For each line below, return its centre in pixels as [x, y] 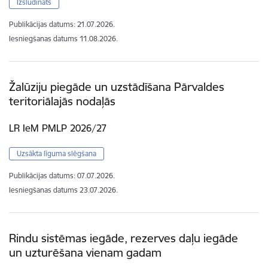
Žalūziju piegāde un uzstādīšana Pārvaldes [117, 86]
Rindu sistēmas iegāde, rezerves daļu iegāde [124, 238]
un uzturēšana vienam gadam [85, 253]
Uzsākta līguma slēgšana [57, 154]
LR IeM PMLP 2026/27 [58, 128]
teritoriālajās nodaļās [62, 101]
